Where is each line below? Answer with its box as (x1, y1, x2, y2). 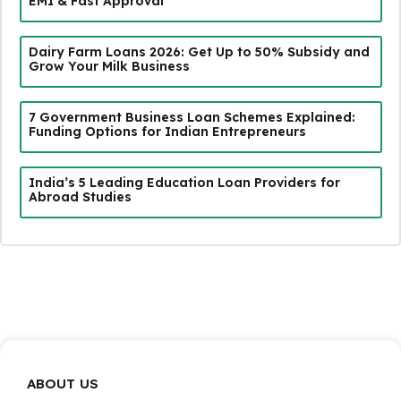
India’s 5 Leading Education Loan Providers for (28, 174, 340, 191)
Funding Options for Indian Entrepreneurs (28, 123, 306, 140)
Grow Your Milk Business (28, 57, 190, 74)
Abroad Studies (28, 188, 132, 205)
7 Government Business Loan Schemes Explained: (28, 108, 355, 125)
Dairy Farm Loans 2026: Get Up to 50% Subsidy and (28, 43, 370, 60)
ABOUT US (27, 375, 98, 392)
